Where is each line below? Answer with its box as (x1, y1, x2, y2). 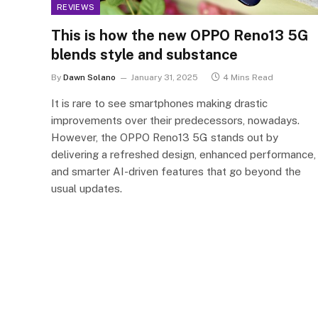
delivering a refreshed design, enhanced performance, (51, 148, 316, 160)
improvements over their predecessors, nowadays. (51, 114, 300, 126)
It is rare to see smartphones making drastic (51, 97, 268, 109)
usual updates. (51, 182, 122, 194)
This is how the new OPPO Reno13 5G (51, 26, 309, 44)
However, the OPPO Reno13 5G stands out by (51, 131, 278, 143)
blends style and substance (51, 45, 238, 63)
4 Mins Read (223, 72, 273, 82)
